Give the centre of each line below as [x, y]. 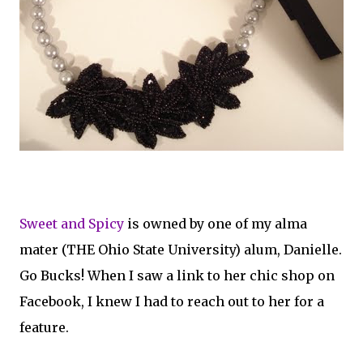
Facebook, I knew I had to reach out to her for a [172, 301]
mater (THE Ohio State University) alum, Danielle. [181, 250]
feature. [44, 327]
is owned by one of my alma [216, 224]
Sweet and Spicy [72, 224]
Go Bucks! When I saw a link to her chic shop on [177, 275]
